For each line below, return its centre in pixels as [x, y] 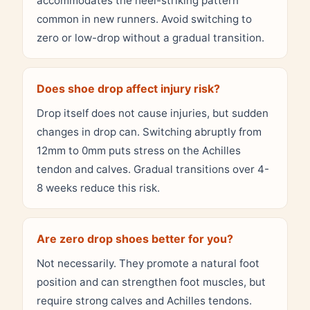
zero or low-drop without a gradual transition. [151, 37]
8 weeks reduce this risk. [98, 188]
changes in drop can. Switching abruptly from [149, 131]
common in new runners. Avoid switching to [144, 19]
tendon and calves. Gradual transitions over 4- [153, 169]
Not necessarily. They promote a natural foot [148, 263]
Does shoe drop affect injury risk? [128, 88]
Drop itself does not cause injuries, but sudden [153, 113]
